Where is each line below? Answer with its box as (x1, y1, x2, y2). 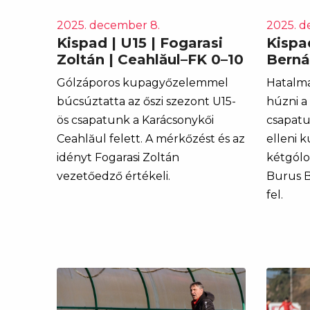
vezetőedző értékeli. (57, 169, 170, 183)
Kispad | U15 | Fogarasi (57, 34, 223, 51)
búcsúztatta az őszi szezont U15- (57, 94, 236, 108)
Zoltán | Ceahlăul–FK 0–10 (57, 51, 244, 68)
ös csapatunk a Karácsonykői (57, 113, 214, 127)
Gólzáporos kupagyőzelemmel (57, 75, 228, 89)
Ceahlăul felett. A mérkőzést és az (57, 131, 245, 145)
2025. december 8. (57, 18, 160, 32)
